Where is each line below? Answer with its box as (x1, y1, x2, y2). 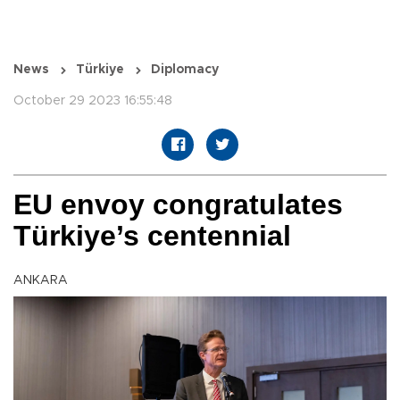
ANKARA (13, 274, 68, 287)
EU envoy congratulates (13, 188, 343, 221)
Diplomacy (151, 63, 219, 77)
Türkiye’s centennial (13, 220, 291, 253)
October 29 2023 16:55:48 (13, 95, 172, 108)
